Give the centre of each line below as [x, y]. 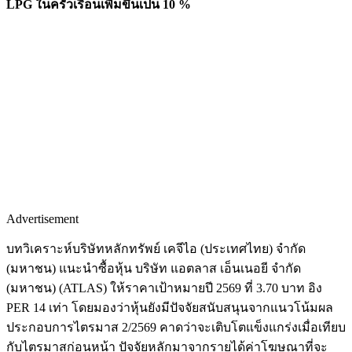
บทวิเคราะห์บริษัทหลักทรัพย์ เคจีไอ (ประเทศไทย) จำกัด [156, 248]
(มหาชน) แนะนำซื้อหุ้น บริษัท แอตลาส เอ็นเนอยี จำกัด [154, 268]
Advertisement [42, 218]
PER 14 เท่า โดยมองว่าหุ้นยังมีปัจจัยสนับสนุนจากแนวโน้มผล [170, 307]
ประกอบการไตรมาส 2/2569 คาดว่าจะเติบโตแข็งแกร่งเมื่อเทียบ [176, 327]
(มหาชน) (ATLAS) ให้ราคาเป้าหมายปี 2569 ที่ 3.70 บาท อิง [164, 288]
